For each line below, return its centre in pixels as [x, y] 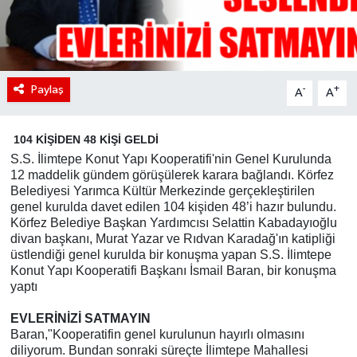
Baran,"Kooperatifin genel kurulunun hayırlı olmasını [157, 334]
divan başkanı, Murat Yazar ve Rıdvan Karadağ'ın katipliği [173, 238]
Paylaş [47, 89]
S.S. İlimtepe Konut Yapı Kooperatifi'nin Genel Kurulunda [171, 159]
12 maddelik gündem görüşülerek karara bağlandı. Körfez [172, 175]
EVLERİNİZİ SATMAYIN [80, 318]
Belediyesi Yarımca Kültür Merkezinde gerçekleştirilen [162, 190]
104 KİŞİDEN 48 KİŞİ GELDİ [86, 139]
